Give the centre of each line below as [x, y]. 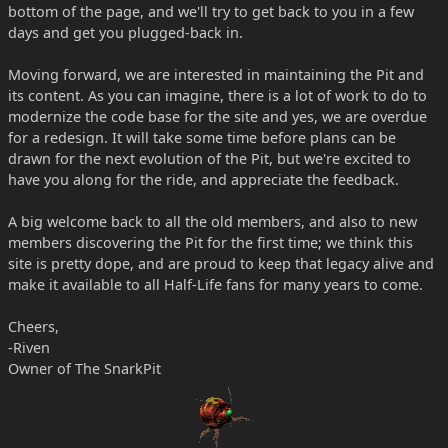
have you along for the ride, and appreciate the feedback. [203, 179]
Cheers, [33, 326]
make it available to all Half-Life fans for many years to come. [215, 284]
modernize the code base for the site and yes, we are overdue [217, 116]
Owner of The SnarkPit [84, 368]
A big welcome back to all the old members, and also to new [212, 221]
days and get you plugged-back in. [125, 32]
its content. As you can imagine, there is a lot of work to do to [217, 95]
